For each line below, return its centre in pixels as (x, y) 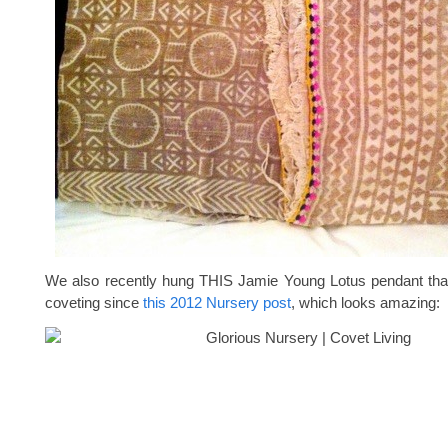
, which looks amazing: (365, 302)
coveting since (94, 302)
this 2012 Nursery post (217, 302)
